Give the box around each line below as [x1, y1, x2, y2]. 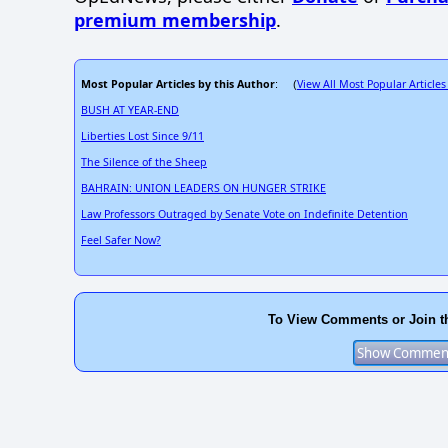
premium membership [74, 8, 276, 33]
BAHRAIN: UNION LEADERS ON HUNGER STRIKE [81, 180, 326, 195]
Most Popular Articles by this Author [81, 76, 275, 91]
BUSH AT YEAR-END [81, 102, 179, 117]
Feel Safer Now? [81, 232, 161, 247]
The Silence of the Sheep [81, 154, 207, 169]
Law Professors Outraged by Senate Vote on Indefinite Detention [81, 206, 408, 221]
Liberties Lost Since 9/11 [81, 128, 204, 143]
